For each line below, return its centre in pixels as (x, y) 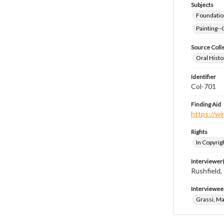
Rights (199, 132)
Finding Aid (206, 104)
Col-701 (203, 86)
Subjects (202, 5)
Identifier (203, 77)
